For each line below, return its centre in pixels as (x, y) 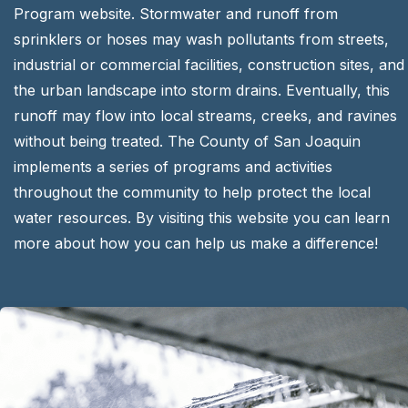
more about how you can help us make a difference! (196, 243)
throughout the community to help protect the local (192, 192)
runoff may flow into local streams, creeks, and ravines (205, 116)
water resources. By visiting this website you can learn (202, 218)
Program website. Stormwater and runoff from (176, 14)
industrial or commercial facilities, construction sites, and (209, 65)
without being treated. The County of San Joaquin (187, 141)
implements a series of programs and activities (173, 167)
